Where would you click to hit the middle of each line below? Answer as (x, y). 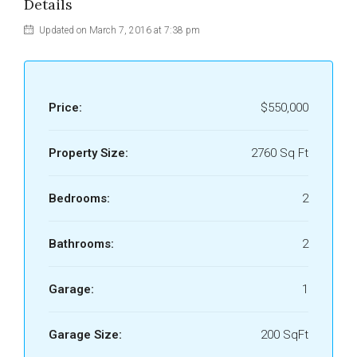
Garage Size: (85, 335)
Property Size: (88, 153)
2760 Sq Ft (280, 153)
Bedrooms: (79, 198)
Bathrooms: (81, 244)
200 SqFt (284, 335)
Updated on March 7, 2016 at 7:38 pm (118, 30)
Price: (65, 108)
